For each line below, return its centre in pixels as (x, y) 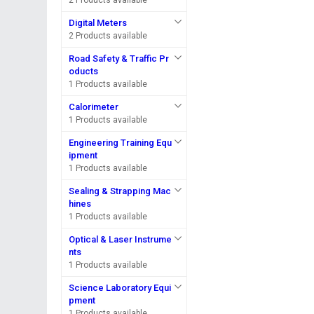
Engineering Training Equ (121, 143)
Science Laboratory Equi (120, 288)
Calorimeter (94, 107)
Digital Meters (98, 23)
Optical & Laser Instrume (121, 239)
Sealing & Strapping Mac (120, 191)
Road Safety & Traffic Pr (119, 59)
